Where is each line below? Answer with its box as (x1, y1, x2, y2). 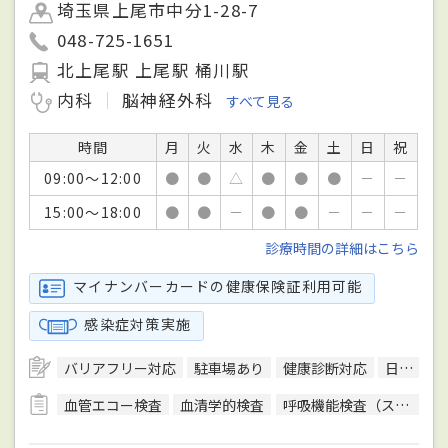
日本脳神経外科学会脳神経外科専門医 (384, 358, 399, 379)
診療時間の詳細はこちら (264, 237, 419, 258)
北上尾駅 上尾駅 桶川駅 (57, 57, 250, 82)
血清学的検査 (180, 394, 265, 415)
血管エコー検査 (64, 394, 163, 415)
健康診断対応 (282, 358, 367, 379)
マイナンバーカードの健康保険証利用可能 (73, 276, 363, 297)
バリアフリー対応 (64, 358, 177, 379)
